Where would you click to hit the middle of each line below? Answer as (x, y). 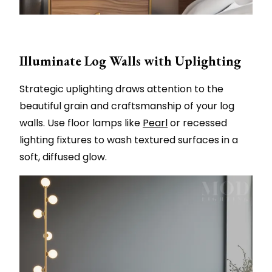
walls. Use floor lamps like (81, 123)
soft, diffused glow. (63, 157)
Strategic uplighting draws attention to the (121, 89)
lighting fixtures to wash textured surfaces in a (129, 140)
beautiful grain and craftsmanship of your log (127, 106)
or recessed (197, 123)
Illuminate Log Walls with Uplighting (130, 61)
